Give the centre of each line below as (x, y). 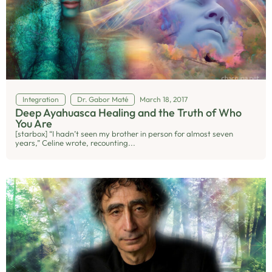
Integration (40, 99)
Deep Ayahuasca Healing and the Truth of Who (128, 113)
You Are (34, 124)
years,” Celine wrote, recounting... (75, 143)
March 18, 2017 (164, 99)
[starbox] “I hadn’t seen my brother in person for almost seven (124, 134)
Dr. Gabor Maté (103, 99)
